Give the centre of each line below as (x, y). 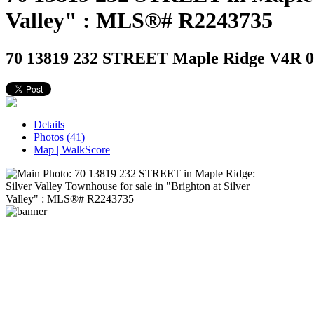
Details (49, 124)
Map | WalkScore (72, 149)
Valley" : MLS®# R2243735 (139, 21)
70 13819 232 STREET (89, 58)
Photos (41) (59, 137)
